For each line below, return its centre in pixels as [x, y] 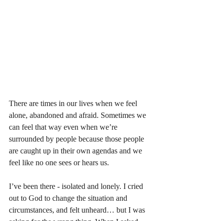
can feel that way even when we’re [64, 127]
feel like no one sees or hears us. [60, 163]
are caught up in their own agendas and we [76, 151]
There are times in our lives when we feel [74, 103]
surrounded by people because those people [77, 139]
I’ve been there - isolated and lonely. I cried [77, 186]
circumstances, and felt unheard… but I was [78, 210]
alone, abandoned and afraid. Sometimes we [78, 115]
